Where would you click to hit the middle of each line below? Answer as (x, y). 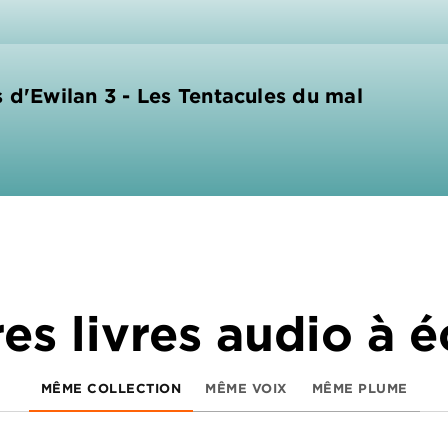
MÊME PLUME (359, 388)
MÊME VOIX (246, 388)
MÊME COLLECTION (110, 388)
